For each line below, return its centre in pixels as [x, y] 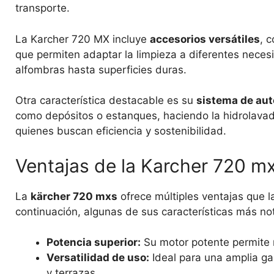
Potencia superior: [94, 243]
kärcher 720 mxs [74, 196]
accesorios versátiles [205, 39]
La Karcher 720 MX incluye [83, 39]
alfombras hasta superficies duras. [101, 69]
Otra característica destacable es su [106, 101]
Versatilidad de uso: [98, 258]
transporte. [43, 8]
